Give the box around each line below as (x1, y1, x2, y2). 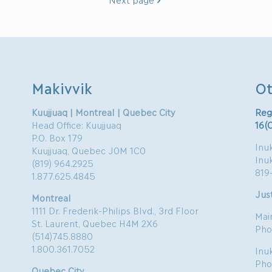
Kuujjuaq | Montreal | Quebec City (32, 106, 176, 118)
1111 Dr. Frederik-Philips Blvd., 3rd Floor (32, 205, 199, 216)
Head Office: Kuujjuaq (32, 119, 122, 131)
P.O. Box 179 (32, 132, 83, 143)
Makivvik (32, 79, 93, 97)
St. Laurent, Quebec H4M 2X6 (32, 217, 158, 229)
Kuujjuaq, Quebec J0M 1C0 (32, 144, 146, 156)
